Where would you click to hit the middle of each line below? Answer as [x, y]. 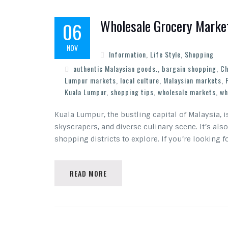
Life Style [165, 54]
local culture [140, 80]
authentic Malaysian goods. [116, 68]
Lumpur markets [90, 80]
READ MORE [88, 173]
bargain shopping [189, 68]
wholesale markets [187, 92]
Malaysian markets [192, 80]
